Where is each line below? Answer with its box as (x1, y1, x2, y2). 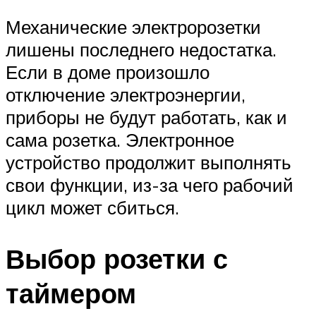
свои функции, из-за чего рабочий (6, 174, 293, 197)
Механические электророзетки (6, 16, 261, 39)
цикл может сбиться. (6, 196, 179, 219)
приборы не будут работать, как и (6, 106, 287, 129)
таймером (6, 276, 136, 311)
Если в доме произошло (6, 61, 209, 84)
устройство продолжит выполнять (6, 151, 291, 174)
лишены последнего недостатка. (6, 38, 276, 61)
